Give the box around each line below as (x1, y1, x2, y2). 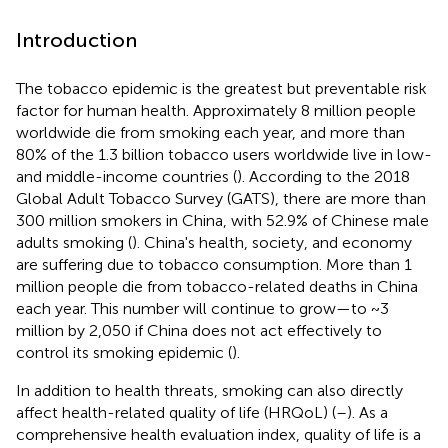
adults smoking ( (16, 232, 132, 252)
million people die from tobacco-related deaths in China (16, 276, 418, 296)
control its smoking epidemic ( (16, 342, 232, 362)
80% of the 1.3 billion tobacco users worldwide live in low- (16, 144, 432, 164)
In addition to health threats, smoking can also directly (16, 380, 403, 400)
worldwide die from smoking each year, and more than (16, 122, 405, 142)
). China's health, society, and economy (132, 232, 412, 252)
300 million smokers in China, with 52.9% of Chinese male (16, 210, 429, 230)
